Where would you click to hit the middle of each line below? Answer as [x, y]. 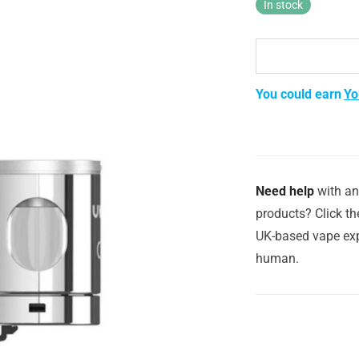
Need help [285, 191]
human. [277, 258]
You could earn [298, 94]
